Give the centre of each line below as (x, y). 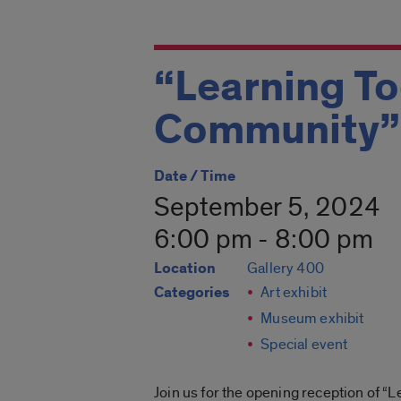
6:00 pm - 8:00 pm (264, 240)
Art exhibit (294, 293)
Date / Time (195, 177)
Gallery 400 (286, 269)
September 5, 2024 (268, 208)
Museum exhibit (312, 319)
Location (185, 269)
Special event (304, 345)
